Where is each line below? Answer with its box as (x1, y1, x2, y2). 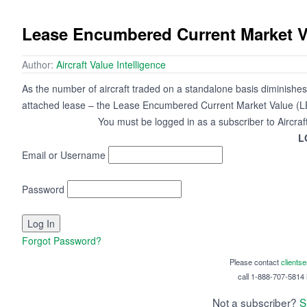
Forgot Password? (22, 234, 101, 248)
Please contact (229, 256, 281, 268)
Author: (22, 58, 56, 72)
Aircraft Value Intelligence (56, 58, 166, 72)
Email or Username (22, 148, 106, 162)
